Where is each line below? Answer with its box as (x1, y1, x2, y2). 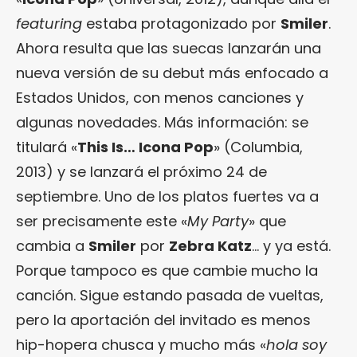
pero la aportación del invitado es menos (16, 310, 311, 331)
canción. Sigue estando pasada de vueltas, (16, 285, 324, 306)
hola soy (266, 335, 327, 355)
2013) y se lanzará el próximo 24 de (16, 162, 267, 182)
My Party (187, 211, 249, 232)
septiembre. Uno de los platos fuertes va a (16, 186, 319, 207)
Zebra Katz (169, 236, 252, 257)
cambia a (16, 236, 88, 257)
